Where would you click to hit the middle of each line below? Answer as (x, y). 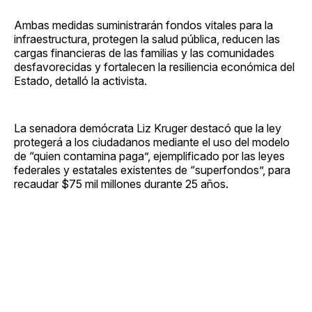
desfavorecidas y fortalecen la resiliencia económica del (154, 67)
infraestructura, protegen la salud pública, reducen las (147, 39)
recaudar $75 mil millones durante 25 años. (121, 184)
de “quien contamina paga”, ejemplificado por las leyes (149, 156)
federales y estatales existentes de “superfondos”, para (152, 170)
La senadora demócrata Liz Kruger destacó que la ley (148, 128)
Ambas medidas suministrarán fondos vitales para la (143, 25)
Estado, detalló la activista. (80, 80)
